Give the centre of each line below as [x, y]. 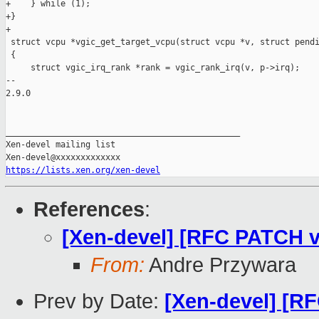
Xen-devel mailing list [61, 145]
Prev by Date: [99, 302]
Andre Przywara [220, 265]
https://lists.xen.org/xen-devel [83, 171]
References [89, 210]
